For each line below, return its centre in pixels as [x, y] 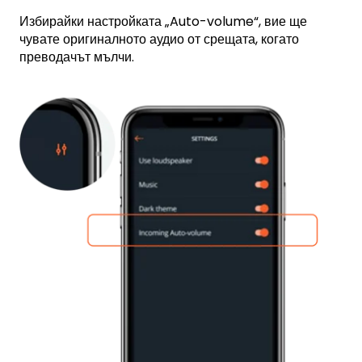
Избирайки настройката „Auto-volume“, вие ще [163, 21]
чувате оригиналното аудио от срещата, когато [159, 39]
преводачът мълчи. [80, 57]
